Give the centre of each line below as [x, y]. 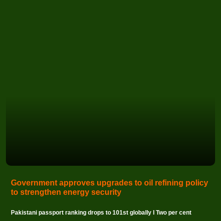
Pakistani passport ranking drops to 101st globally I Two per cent [101, 212]
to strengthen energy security [66, 192]
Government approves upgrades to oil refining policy [110, 183]
